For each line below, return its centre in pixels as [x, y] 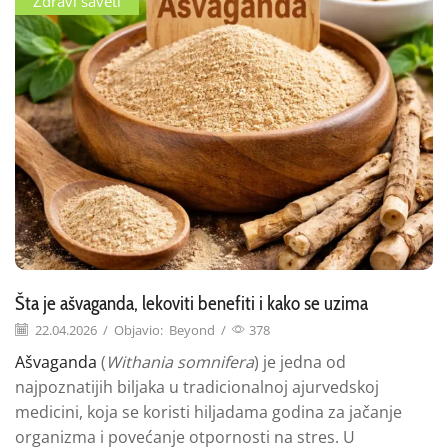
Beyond [192, 330]
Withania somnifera [180, 361]
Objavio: [138, 330]
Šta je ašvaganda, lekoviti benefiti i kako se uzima [191, 303]
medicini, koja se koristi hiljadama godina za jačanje [208, 411]
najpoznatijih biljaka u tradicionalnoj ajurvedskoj [197, 386]
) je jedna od [300, 361]
